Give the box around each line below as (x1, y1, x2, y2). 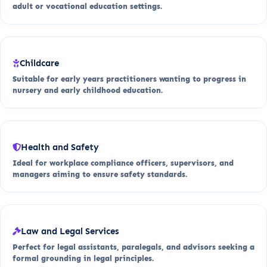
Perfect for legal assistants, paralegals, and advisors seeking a (13, 242, 254, 252)
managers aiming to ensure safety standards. (13, 169, 187, 179)
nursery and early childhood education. (13, 85, 163, 95)
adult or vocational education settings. (13, 1, 162, 11)
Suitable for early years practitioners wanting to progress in (13, 74, 246, 83)
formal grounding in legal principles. (13, 253, 154, 263)
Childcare (20, 57, 59, 69)
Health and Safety (21, 141, 99, 153)
